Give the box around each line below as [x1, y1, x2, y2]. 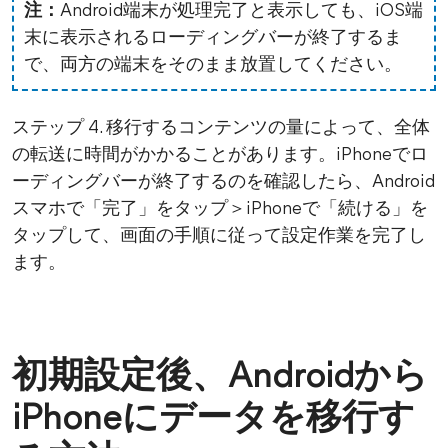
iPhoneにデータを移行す [12, 402, 415, 439]
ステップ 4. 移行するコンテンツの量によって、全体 [12, 119, 430, 139]
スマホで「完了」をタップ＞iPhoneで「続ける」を [12, 200, 428, 220]
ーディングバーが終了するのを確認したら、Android [12, 173, 435, 193]
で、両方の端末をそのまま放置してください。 [24, 56, 402, 76]
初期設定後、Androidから [12, 360, 428, 397]
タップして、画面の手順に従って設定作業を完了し [12, 227, 426, 247]
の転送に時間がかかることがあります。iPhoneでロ [12, 146, 428, 166]
